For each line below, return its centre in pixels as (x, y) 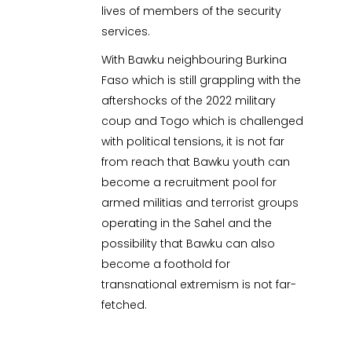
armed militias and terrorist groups (200, 203)
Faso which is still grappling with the (202, 81)
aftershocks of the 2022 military (189, 101)
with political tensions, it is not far (193, 142)
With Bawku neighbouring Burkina (194, 60)
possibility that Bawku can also (189, 244)
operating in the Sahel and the (187, 224)
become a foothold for (166, 264)
